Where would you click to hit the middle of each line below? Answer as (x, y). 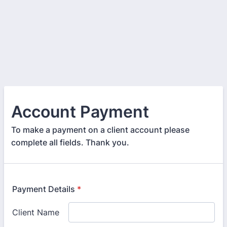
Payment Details (44, 189)
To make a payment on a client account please (100, 130)
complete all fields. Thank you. (70, 142)
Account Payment (80, 112)
